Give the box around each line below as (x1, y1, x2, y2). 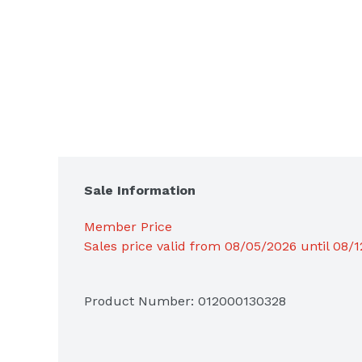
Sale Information (84, 182, 196, 198)
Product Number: (84, 293, 198, 309)
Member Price (84, 218, 172, 234)
